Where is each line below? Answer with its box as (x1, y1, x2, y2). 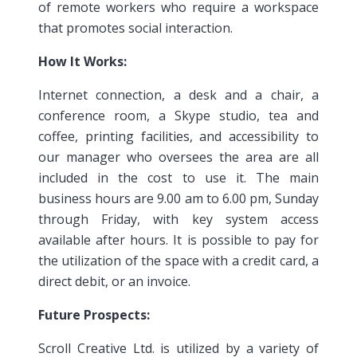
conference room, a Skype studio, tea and (38, 106, 319, 124)
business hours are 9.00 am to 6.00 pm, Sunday (38, 189, 319, 207)
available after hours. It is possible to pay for (38, 230, 319, 249)
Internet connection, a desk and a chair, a (38, 85, 319, 104)
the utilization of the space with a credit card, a (38, 251, 319, 269)
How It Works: (38, 52, 127, 70)
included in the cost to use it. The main (38, 168, 319, 186)
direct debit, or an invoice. (38, 272, 190, 290)
